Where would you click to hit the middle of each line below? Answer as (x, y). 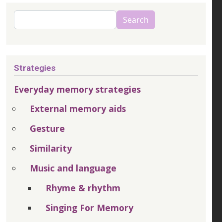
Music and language (73, 168)
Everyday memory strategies (77, 89)
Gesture (47, 128)
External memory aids (78, 108)
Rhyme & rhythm (83, 188)
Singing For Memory (89, 207)
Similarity (51, 148)
